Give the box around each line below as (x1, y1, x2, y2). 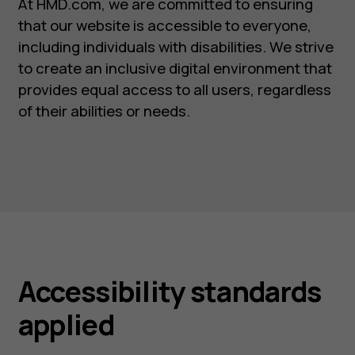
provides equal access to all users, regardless (17, 79, 331, 101)
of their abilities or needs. (17, 101, 190, 122)
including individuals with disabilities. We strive (17, 36, 334, 58)
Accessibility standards (17, 272, 322, 311)
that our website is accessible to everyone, (17, 15, 311, 36)
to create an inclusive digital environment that (17, 58, 332, 79)
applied (17, 305, 114, 345)
